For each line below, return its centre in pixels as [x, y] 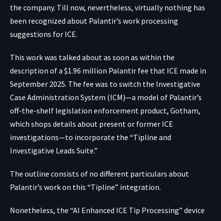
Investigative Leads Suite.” [54, 150]
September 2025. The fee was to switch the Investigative [105, 84]
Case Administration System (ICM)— [71, 97]
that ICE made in [177, 70]
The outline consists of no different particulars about [99, 173]
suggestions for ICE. [44, 34]
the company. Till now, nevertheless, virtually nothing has [108, 7]
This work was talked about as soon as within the [92, 57]
